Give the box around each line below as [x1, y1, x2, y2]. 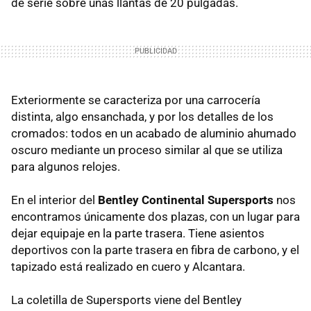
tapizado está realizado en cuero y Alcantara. [11, 259, 245, 274]
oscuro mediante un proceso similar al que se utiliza [11, 142, 283, 157]
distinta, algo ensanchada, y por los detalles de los [11, 109, 274, 124]
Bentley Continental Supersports [98, 192, 274, 207]
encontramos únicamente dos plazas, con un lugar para [11, 209, 300, 224]
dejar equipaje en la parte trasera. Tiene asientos [11, 226, 264, 240]
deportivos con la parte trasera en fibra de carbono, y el [11, 242, 299, 257]
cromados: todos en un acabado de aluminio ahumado [11, 126, 296, 140]
